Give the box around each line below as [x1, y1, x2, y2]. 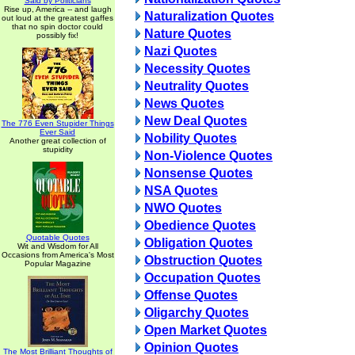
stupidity [42, 145, 73, 154]
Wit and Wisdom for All [17, 242, 98, 250]
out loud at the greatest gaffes [2, 13, 113, 22]
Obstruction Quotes [144, 254, 262, 267]
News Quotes [144, 97, 224, 110]
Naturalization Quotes [144, 10, 274, 23]
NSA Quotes [144, 184, 218, 197]
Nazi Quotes [144, 44, 217, 58]
